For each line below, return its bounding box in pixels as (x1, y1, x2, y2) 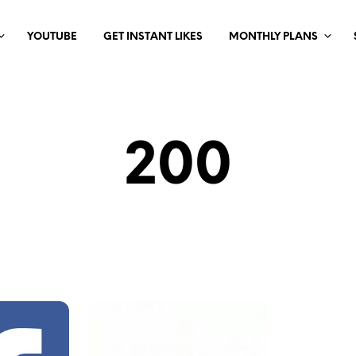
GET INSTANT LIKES (103, 31, 203, 42)
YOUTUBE (26, 31, 77, 42)
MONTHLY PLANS (228, 31, 318, 42)
